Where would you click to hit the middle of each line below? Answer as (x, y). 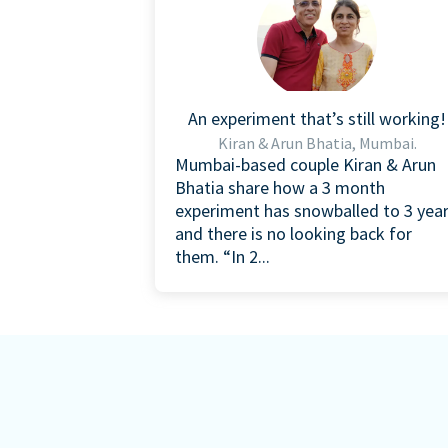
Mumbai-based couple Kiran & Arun (305, 164)
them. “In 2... (222, 256)
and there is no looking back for (293, 233)
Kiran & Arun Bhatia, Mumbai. (317, 142)
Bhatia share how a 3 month (280, 187)
